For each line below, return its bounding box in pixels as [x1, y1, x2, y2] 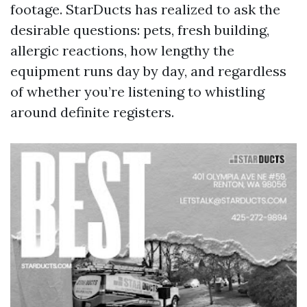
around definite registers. [10, 103, 174, 121]
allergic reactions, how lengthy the [10, 42, 234, 59]
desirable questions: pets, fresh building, [10, 21, 269, 38]
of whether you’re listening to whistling [10, 83, 265, 100]
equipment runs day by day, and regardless [10, 62, 286, 79]
